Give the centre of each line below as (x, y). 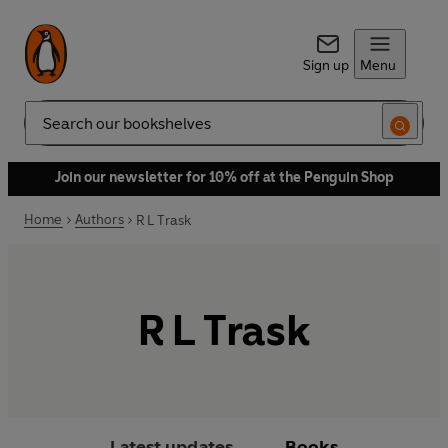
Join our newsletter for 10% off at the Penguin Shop (224, 177)
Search (46, 131)
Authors (99, 219)
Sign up (325, 65)
